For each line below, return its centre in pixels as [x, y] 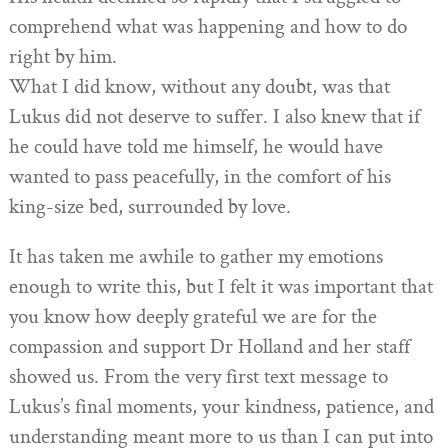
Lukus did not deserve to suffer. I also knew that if [214, 117]
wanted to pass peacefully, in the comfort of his [199, 177]
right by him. [62, 57]
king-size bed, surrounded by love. [149, 207]
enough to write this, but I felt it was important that [220, 287]
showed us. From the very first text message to [198, 377]
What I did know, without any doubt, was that [199, 87]
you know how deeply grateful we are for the [192, 317]
